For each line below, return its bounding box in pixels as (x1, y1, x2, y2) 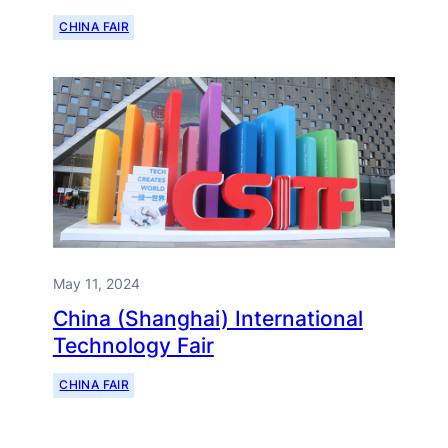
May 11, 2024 (52, 275, 140, 293)
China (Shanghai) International (52, 306, 363, 332)
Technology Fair (52, 333, 214, 359)
